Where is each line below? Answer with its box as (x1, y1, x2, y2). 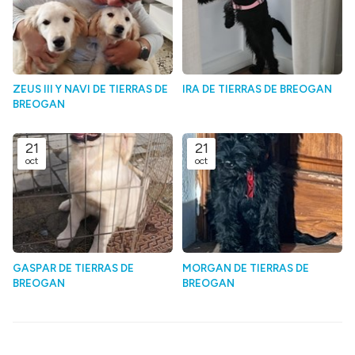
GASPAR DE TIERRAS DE (13, 261, 134, 275)
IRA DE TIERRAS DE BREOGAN (182, 82, 332, 96)
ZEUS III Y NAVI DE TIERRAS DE (13, 82, 168, 96)
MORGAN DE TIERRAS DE (182, 261, 309, 275)
